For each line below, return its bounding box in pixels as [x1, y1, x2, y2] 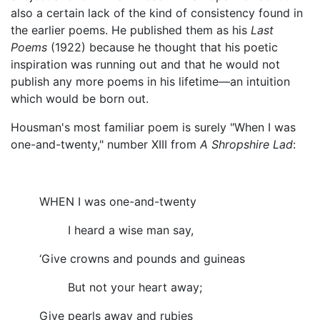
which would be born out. [11, 91, 149, 106]
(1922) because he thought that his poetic [47, 39, 278, 54]
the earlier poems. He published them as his [11, 22, 251, 37]
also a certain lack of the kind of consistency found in [11, 5, 303, 20]
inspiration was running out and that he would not [11, 56, 280, 71]
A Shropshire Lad [200, 136, 293, 151]
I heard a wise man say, [68, 222, 194, 237]
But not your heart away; [68, 279, 202, 294]
